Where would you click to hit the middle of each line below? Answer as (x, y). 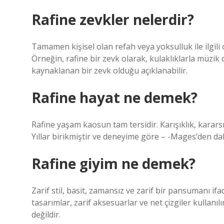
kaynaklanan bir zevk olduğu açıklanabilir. (109, 70)
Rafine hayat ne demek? (114, 97)
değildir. (46, 214)
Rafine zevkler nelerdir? (113, 19)
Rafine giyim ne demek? (113, 163)
